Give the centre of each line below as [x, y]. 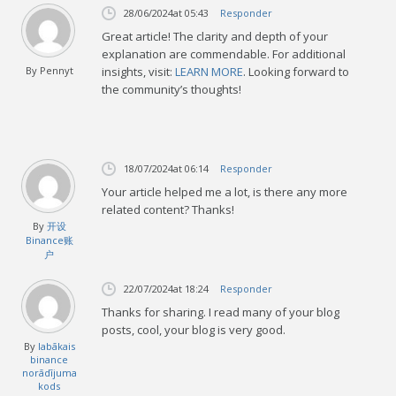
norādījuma [50, 372]
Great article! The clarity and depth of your [215, 36]
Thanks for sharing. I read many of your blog [221, 312]
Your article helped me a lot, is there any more [225, 191]
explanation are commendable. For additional [224, 53]
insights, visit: [139, 71]
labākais [56, 346]
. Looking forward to [297, 71]
